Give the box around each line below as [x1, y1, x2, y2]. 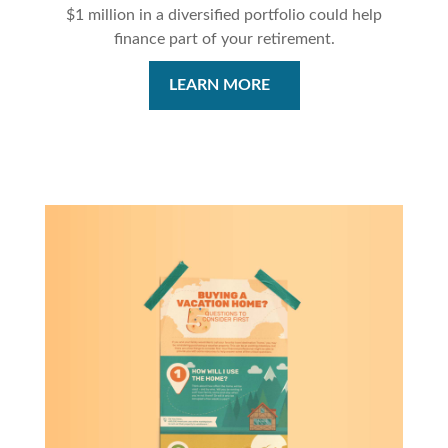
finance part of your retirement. [113, 31, 335, 48]
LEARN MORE [168, 77, 270, 94]
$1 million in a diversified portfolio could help [66, 7, 382, 24]
